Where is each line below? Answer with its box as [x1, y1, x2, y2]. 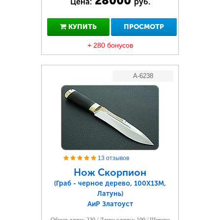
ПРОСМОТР [124, 23, 164, 31]
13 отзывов [98, 155, 129, 162]
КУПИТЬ [66, 23, 97, 31]
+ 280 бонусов [87, 41, 133, 49]
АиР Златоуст [87, 200, 133, 208]
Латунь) [97, 190, 123, 198]
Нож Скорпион [74, 166, 146, 178]
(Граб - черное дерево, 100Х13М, [54, 179, 166, 188]
